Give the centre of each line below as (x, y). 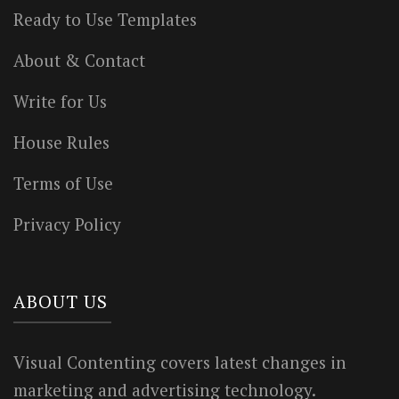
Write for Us (60, 102)
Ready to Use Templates (105, 20)
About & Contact (79, 61)
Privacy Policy (67, 224)
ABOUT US (61, 302)
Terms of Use (63, 183)
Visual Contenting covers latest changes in (180, 362)
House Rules (61, 142)
